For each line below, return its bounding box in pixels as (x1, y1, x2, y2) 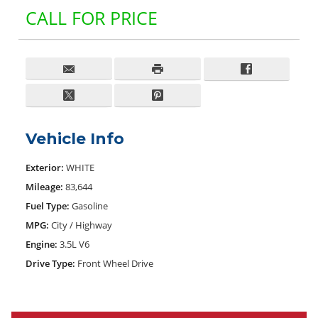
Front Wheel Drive (77, 256, 153, 270)
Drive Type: (26, 256, 75, 270)
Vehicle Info (26, 128, 124, 148)
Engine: (26, 237, 57, 251)
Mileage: (26, 180, 63, 193)
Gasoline (72, 199, 108, 212)
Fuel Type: (26, 199, 70, 212)
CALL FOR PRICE (26, 5, 158, 30)
